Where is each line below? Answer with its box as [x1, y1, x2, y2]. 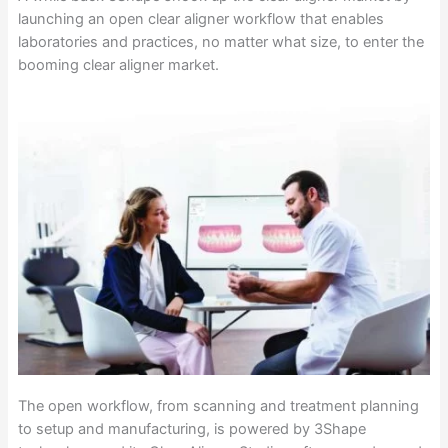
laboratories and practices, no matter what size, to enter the [17, 32, 424, 51]
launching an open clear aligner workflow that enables [17, 9, 384, 28]
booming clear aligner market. [17, 55, 219, 74]
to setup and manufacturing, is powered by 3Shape [17, 419, 366, 438]
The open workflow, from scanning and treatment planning [17, 396, 419, 415]
